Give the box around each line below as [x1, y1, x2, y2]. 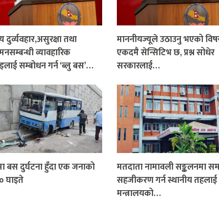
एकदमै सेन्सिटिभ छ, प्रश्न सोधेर [116, 45, 215, 61]
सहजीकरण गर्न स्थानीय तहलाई [116, 173, 217, 188]
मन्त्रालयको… [116, 186, 161, 201]
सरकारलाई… [116, 59, 160, 74]
